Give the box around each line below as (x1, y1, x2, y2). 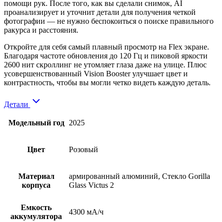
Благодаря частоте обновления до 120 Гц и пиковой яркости (4, 51, 208, 60)
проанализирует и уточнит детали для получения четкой (4, 7, 196, 16)
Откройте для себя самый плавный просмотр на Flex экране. (4, 42, 209, 51)
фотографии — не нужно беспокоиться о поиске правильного (4, 16, 214, 25)
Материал (18, 171, 55, 180)
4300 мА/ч (69, 207, 104, 216)
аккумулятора (10, 212, 62, 221)
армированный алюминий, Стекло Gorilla (69, 171, 210, 180)
